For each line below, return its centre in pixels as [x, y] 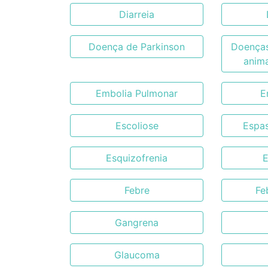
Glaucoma [137, 255]
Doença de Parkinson [137, 47]
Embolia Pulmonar [137, 93]
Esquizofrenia [137, 158]
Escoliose [137, 126]
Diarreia [137, 14]
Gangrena [137, 223]
